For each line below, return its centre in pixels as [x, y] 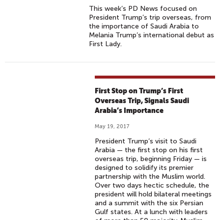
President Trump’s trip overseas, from [150, 17]
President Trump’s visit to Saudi [146, 141]
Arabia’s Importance [129, 110]
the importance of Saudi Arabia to [144, 26]
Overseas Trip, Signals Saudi [142, 101]
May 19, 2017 [112, 126]
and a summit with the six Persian [149, 203]
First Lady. [107, 44]
